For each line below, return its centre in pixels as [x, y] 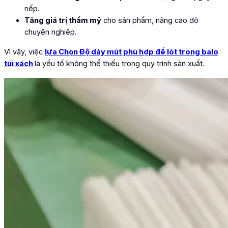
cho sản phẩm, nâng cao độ [150, 21]
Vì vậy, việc [24, 52]
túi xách [19, 64]
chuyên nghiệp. [50, 32]
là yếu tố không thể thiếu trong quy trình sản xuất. [119, 64]
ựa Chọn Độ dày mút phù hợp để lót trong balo [133, 52]
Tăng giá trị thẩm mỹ [63, 21]
